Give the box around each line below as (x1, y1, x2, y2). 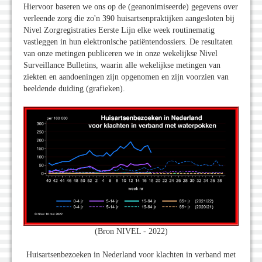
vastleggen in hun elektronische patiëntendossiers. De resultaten (23, 37, 233, 46)
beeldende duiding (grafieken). (23, 84, 125, 93)
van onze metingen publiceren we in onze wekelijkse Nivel (23, 49, 218, 58)
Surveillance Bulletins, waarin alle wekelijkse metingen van (23, 60, 220, 70)
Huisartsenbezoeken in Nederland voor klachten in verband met (26, 250, 236, 260)
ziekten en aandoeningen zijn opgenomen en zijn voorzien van (23, 72, 229, 81)
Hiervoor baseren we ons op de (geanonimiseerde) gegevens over (23, 2, 238, 11)
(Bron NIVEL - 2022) (94, 227, 168, 236)
